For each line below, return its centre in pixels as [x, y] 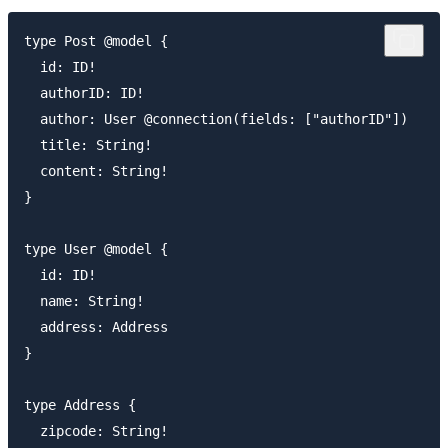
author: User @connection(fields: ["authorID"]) [216, 118]
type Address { [80, 404]
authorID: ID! [84, 92]
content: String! [104, 170]
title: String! [88, 144]
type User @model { [96, 248]
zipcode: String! [96, 430]
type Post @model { [96, 40]
